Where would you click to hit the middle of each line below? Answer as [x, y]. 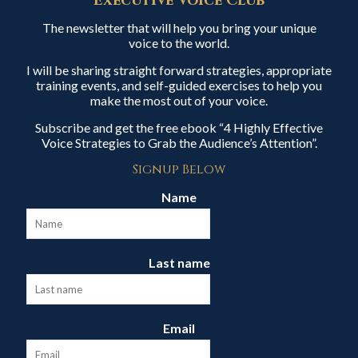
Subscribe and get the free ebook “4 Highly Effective [179, 127]
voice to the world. [179, 43]
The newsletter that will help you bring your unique [179, 28]
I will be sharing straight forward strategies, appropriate [179, 70]
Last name [179, 263]
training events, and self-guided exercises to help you [179, 85]
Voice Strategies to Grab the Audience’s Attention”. [179, 143]
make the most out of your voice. [179, 100]
